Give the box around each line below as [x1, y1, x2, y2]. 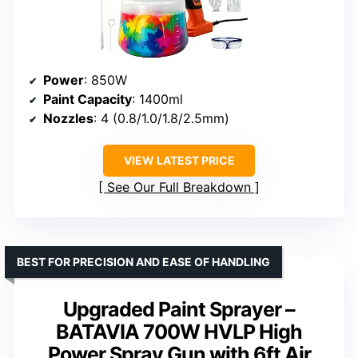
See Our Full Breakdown [107, 178, 251, 195]
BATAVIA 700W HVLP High [56, 319, 302, 344]
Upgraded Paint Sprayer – [63, 296, 295, 321]
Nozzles [43, 109, 93, 126]
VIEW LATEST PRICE [123, 153, 235, 167]
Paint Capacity [43, 90, 132, 107]
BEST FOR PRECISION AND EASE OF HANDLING [17, 254, 270, 268]
